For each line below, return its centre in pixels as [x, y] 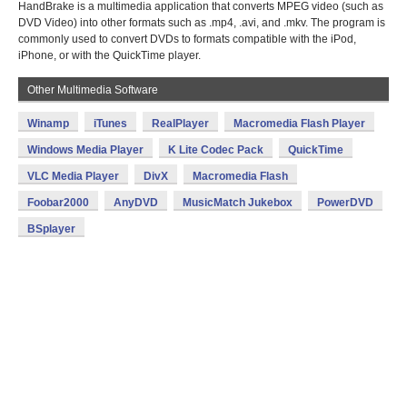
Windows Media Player [85, 150]
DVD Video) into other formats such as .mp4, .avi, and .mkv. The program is [202, 23]
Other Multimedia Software [93, 90]
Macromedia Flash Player [299, 124]
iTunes [110, 124]
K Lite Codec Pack [216, 150]
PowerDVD [345, 203]
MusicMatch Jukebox [238, 203]
